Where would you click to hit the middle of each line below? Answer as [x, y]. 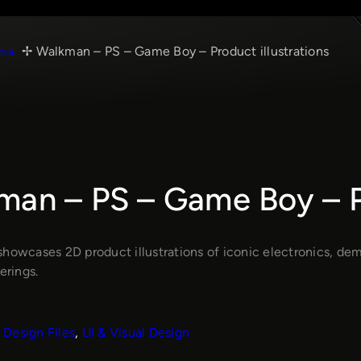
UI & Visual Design [135, 332]
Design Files [39, 332]
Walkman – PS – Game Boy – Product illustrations [183, 51]
